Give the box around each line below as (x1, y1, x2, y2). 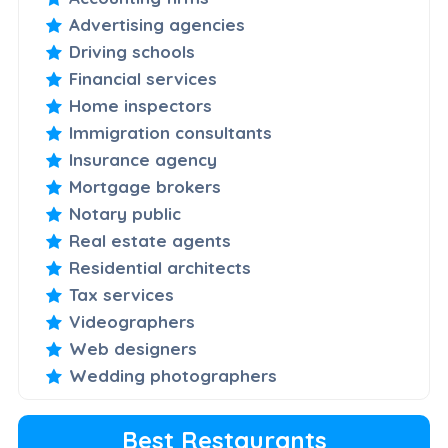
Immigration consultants (68, 122, 272, 143)
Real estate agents (68, 230, 231, 251)
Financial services (68, 68, 217, 89)
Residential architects (68, 257, 251, 278)
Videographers (68, 311, 195, 332)
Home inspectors (68, 95, 212, 116)
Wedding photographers (68, 365, 277, 386)
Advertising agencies (68, 14, 245, 35)
